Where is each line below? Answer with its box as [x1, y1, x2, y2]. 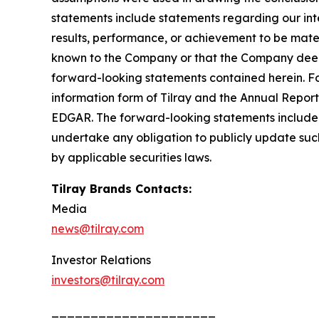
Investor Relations [51, 252, 154, 267]
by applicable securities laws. [51, 150, 217, 164]
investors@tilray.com [51, 272, 164, 287]
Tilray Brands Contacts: [51, 181, 192, 196]
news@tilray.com [51, 221, 144, 236]
